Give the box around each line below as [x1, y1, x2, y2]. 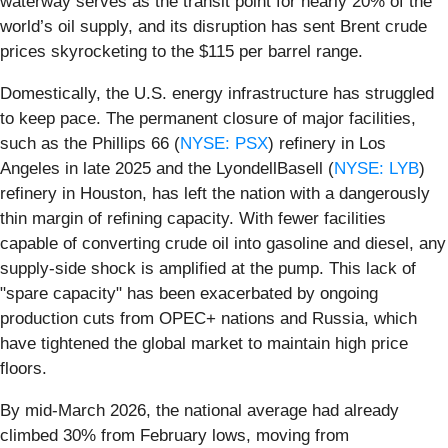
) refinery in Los [268, 133, 386, 153]
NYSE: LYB [334, 158, 419, 178]
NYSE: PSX [180, 133, 268, 153]
